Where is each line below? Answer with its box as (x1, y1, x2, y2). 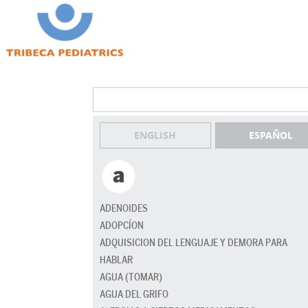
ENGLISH (134, 128, 177, 142)
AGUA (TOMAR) (100, 272, 162, 283)
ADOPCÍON (100, 220, 144, 231)
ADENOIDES (100, 203, 148, 214)
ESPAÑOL (249, 128, 294, 142)
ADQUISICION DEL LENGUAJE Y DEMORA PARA (100, 237, 287, 248)
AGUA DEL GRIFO (100, 289, 168, 300)
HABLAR (100, 254, 133, 265)
